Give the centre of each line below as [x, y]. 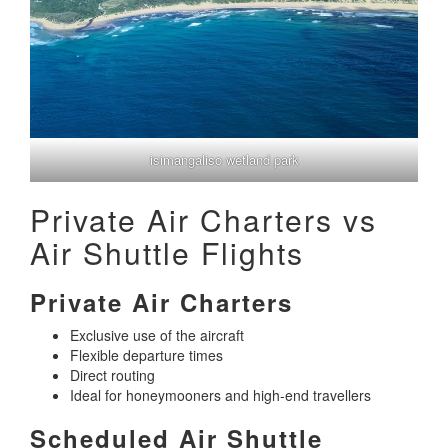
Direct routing [112, 375]
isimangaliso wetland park [224, 160]
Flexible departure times [146, 355]
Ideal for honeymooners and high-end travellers [220, 395]
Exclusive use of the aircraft [157, 335]
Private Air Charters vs [203, 220]
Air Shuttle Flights [167, 253]
